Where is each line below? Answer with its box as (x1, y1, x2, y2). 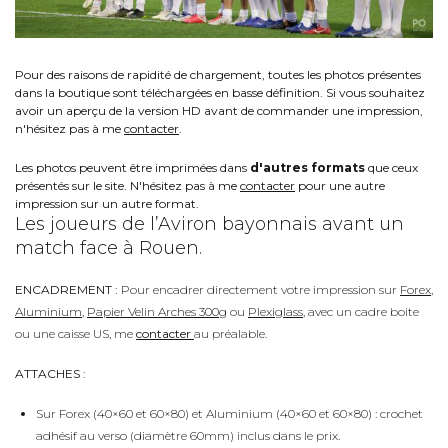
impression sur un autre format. (15, 195, 199, 211)
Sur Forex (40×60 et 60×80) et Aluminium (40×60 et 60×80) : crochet (36, 405, 423, 421)
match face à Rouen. (15, 236, 202, 259)
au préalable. (194, 325, 267, 341)
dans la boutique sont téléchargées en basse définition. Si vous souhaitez (15, 84, 425, 100)
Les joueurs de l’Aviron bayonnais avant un (15, 212, 404, 235)
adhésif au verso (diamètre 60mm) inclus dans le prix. (36, 427, 340, 443)
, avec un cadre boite (303, 303, 419, 319)
